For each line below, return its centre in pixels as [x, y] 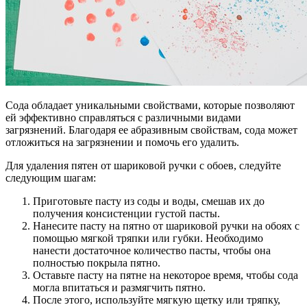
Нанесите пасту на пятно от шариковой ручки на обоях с [166, 226]
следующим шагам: [51, 178]
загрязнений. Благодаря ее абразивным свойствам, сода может [151, 130]
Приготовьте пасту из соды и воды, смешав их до [149, 201]
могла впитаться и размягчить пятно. [119, 288]
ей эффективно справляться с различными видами [123, 118]
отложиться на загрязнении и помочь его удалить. [122, 143]
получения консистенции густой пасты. [126, 214]
